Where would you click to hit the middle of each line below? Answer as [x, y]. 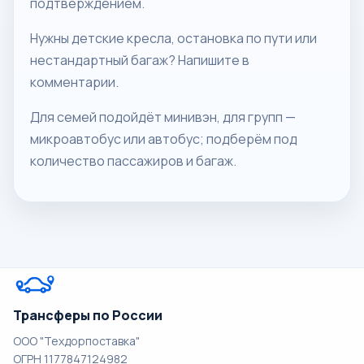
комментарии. [74, 82]
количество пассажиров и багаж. [133, 161]
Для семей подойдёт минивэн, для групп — [163, 117]
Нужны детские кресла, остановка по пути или [173, 38]
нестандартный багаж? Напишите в [140, 60]
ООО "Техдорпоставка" [76, 341]
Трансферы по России [88, 315]
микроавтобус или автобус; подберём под [164, 139]
